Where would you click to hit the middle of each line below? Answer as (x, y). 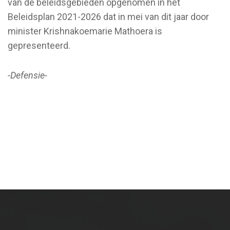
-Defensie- (27, 75)
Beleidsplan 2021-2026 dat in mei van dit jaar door (108, 16)
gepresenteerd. (39, 45)
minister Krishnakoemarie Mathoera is (85, 31)
